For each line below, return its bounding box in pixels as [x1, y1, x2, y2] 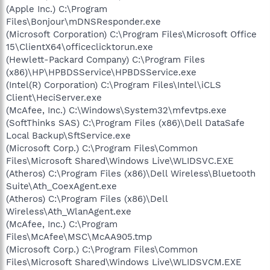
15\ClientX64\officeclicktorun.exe [6, 41, 153, 52]
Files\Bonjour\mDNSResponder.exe [6, 16, 161, 27]
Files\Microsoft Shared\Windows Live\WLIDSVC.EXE [6, 155, 234, 166]
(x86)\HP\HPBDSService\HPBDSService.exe [6, 66, 196, 78]
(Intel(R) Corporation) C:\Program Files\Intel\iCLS [6, 79, 221, 90]
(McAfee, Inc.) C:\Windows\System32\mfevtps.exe [6, 104, 227, 116]
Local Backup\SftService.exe [6, 130, 131, 141]
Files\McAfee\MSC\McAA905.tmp [6, 231, 152, 242]
